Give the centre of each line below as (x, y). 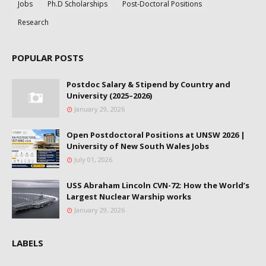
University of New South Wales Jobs (138, 146)
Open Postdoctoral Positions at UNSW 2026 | (156, 134)
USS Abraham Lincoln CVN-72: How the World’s (158, 185)
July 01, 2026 (93, 159)
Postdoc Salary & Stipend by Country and (148, 84)
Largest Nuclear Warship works (129, 196)
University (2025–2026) (109, 95)
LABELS (28, 243)
